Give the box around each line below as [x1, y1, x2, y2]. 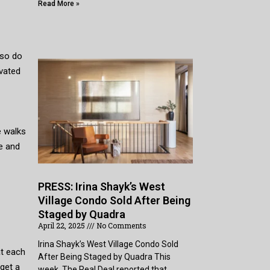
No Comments [95, 220, 147, 230]
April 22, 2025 [38, 220, 87, 230]
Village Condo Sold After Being [38, 193, 191, 207]
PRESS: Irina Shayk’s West [38, 180, 166, 193]
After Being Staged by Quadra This [38, 251, 171, 262]
